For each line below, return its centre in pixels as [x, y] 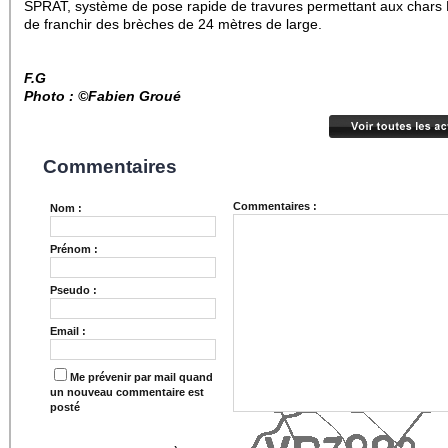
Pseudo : [73, 290]
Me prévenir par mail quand [141, 377]
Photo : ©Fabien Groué [102, 96]
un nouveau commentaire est [127, 392]
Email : [68, 331]
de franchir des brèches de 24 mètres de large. [173, 24]
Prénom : [74, 249]
